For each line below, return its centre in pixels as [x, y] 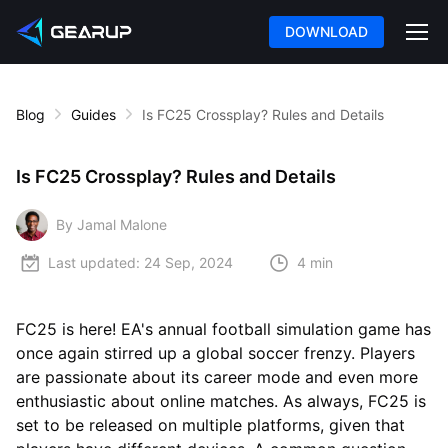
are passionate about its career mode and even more [217, 376]
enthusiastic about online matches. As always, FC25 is [221, 400]
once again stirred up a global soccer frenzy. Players [215, 352]
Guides [93, 114]
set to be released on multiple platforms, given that [210, 424]
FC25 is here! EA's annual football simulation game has [223, 328]
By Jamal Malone [111, 225]
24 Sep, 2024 [188, 263]
